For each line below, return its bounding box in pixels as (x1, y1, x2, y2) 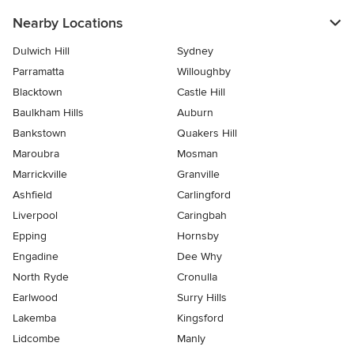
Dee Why (177, 250, 222, 264)
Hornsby (177, 229, 219, 243)
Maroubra (13, 147, 59, 161)
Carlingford (177, 188, 231, 202)
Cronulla (177, 270, 217, 284)
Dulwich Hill (13, 44, 70, 58)
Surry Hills (177, 291, 227, 305)
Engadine (13, 250, 58, 264)
